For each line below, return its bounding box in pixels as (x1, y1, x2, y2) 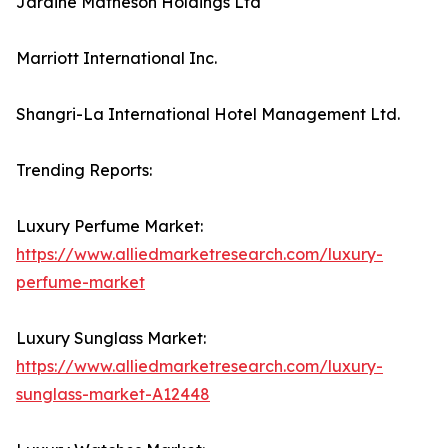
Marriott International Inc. (16, 48, 217, 69)
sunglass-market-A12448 (16, 384, 210, 405)
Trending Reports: (16, 160, 152, 181)
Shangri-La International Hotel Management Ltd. (16, 104, 400, 125)
